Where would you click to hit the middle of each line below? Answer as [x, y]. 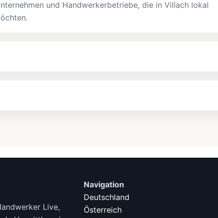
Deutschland [107, 197]
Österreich [103, 209]
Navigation [104, 184]
